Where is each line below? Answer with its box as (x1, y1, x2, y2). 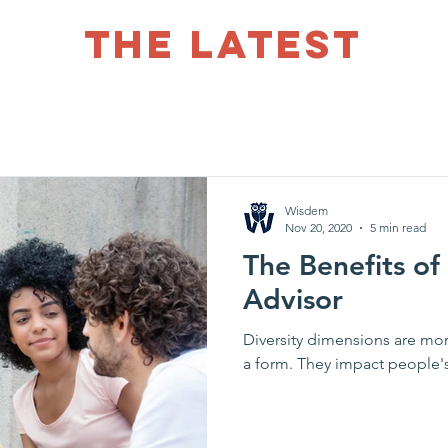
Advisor (243, 282, 343, 316)
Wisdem (285, 203, 328, 218)
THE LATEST (83, 19, 363, 69)
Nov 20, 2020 (285, 220, 352, 235)
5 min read (370, 220, 426, 235)
